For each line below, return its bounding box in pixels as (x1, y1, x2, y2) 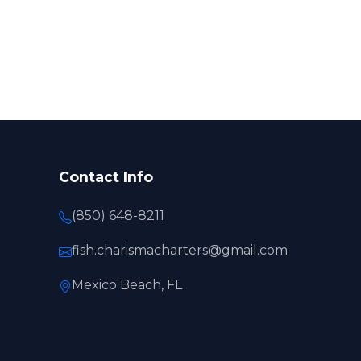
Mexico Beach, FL (72, 277, 182, 293)
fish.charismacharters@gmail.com (72, 243, 288, 258)
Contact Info (59, 168, 153, 185)
